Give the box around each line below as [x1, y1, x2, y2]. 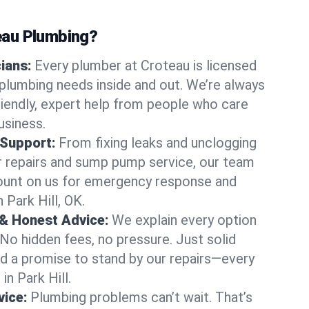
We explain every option [112, 212, 257, 228]
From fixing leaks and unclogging [59, 134, 257, 151]
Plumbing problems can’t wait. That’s [30, 289, 252, 306]
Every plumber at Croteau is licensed [34, 57, 257, 74]
